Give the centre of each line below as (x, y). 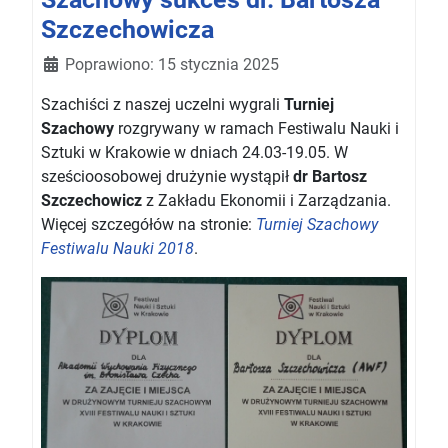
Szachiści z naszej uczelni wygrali (162, 104)
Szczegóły (77, 63)
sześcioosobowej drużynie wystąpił (167, 176)
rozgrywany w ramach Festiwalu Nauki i (256, 128)
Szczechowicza (127, 29)
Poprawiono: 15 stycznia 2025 (172, 64)
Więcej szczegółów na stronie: (148, 224)
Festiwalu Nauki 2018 (117, 248)
